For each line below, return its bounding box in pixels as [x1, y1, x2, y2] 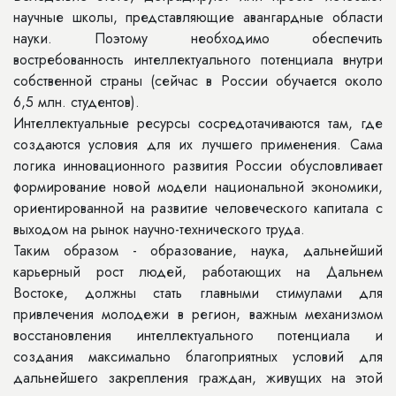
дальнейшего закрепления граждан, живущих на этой [13, 368, 383, 388]
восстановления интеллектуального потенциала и [13, 325, 383, 346]
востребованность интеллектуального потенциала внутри [13, 49, 383, 70]
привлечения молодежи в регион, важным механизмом [13, 304, 383, 324]
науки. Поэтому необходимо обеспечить [13, 28, 383, 49]
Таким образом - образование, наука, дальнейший [13, 240, 383, 261]
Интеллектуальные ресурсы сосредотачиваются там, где [13, 113, 383, 133]
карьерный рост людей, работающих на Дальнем [13, 262, 383, 282]
